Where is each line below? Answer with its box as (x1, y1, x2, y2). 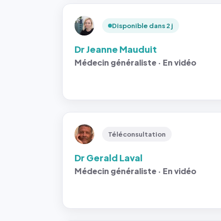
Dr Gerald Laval (74, 152, 143, 163)
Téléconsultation (108, 130, 166, 138)
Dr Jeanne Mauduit (74, 43, 157, 55)
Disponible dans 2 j (112, 22, 173, 30)
